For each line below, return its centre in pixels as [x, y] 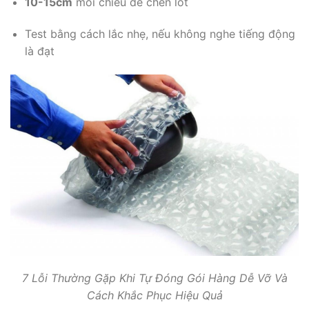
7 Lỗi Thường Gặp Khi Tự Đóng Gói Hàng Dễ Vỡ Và [154, 278]
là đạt [39, 51]
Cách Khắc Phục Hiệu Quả [154, 296]
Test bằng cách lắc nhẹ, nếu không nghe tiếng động [160, 34]
